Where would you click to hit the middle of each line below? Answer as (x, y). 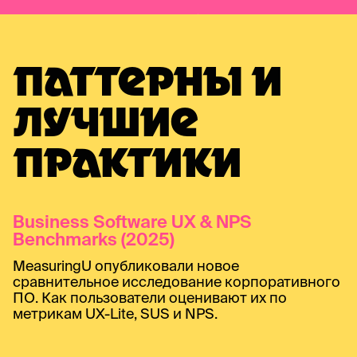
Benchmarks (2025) (94, 238)
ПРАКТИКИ (127, 166)
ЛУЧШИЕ (105, 126)
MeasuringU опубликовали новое (126, 265)
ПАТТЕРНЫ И (147, 85)
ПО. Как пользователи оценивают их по (150, 297)
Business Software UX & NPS (132, 221)
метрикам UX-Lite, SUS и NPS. (115, 313)
